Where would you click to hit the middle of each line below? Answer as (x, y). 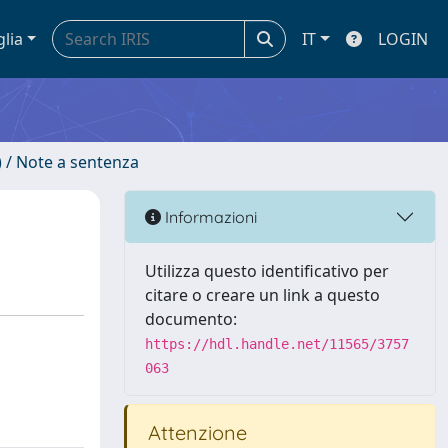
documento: (191, 319)
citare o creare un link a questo (262, 295)
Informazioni (209, 216)
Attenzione (195, 432)
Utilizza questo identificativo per (267, 271)
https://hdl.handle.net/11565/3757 (277, 344)
